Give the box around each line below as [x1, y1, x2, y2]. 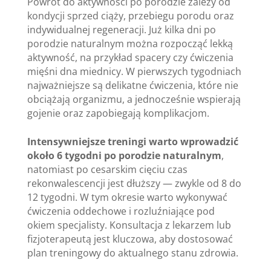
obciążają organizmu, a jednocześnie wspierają [27, 92, 241, 106]
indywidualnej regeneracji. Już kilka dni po [27, 22, 216, 36]
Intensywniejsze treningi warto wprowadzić [27, 134, 238, 148]
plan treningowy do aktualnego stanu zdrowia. [27, 246, 238, 260]
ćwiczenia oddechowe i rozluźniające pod [27, 204, 215, 218]
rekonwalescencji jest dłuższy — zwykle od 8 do [27, 176, 241, 190]
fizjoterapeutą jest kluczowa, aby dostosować [27, 232, 233, 246]
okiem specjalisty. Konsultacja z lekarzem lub [27, 218, 231, 232]
